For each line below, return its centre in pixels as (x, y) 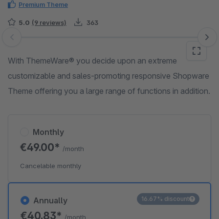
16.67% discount (165, 199)
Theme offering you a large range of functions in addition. (109, 91)
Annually (50, 200)
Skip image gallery (39, 42)
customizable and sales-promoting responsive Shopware (109, 76)
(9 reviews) (49, 22)
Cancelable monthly (51, 166)
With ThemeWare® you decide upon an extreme (92, 61)
